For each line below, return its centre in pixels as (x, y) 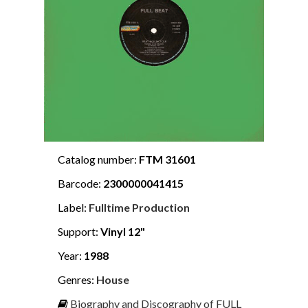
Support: (79, 231)
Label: (73, 207)
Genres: (77, 279)
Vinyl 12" (123, 231)
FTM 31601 (167, 159)
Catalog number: (98, 159)
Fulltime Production (139, 207)
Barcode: (80, 183)
